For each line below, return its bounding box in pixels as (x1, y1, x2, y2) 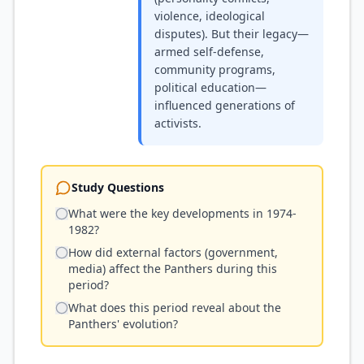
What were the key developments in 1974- (68, 206, 297, 221)
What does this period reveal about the (68, 300, 281, 315)
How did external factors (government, (68, 245, 278, 260)
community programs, (154, 62, 275, 77)
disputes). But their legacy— (154, 26, 309, 41)
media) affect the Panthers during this (68, 261, 277, 276)
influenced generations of (154, 97, 295, 113)
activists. (154, 115, 201, 131)
